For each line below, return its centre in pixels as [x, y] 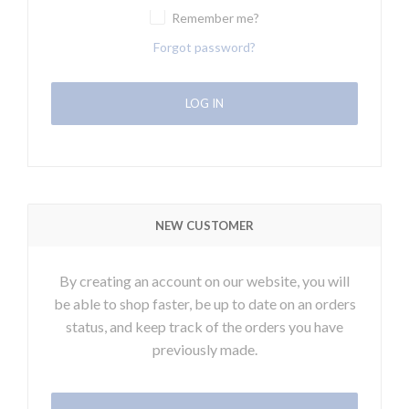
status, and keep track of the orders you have [204, 326]
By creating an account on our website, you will [204, 280]
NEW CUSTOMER [204, 225]
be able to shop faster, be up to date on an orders [204, 303]
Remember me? [215, 17]
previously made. [204, 349]
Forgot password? [204, 47]
